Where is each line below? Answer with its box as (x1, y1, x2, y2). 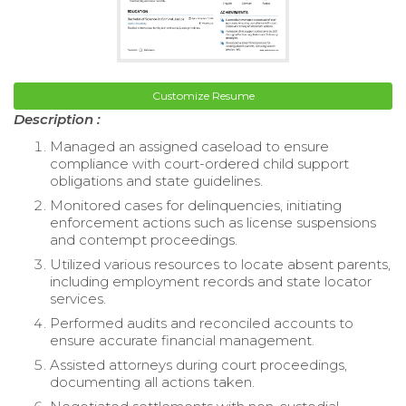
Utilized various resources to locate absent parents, (50, 256, 391, 274)
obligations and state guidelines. (50, 172, 263, 190)
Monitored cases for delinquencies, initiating (50, 197, 342, 215)
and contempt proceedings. (50, 231, 237, 249)
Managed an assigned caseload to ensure (50, 138, 329, 156)
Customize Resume (151, 89, 255, 103)
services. (50, 290, 106, 308)
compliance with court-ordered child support (50, 155, 349, 173)
